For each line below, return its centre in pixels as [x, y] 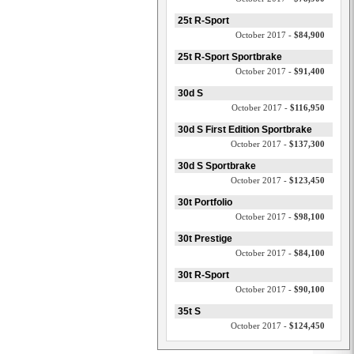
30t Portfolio [205, 202]
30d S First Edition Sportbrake [245, 130]
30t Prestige [205, 239]
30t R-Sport [203, 275]
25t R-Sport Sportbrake [230, 57]
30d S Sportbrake [217, 166]
